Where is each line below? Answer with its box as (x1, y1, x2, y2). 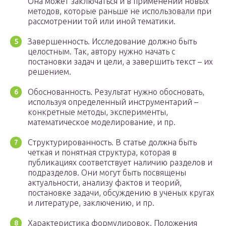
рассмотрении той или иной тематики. (28, 17, 176, 26)
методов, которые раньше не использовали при (28, 7, 211, 16)
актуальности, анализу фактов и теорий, (28, 178, 182, 188)
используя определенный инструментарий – (28, 97, 198, 107)
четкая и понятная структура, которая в (28, 148, 177, 157)
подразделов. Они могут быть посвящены (28, 168, 186, 178)
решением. (28, 67, 71, 77)
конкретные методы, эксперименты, (28, 107, 168, 117)
